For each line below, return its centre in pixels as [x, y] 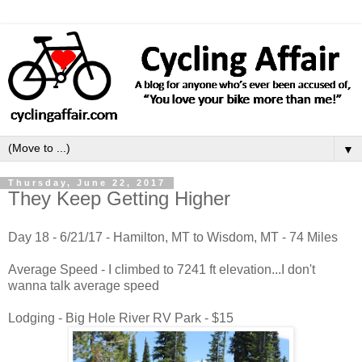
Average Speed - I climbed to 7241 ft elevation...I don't [162, 270]
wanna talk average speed [84, 286]
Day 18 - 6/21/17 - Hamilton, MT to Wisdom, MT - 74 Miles [173, 238]
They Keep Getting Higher [119, 199]
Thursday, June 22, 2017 [87, 183]
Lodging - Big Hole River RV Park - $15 [121, 318]
